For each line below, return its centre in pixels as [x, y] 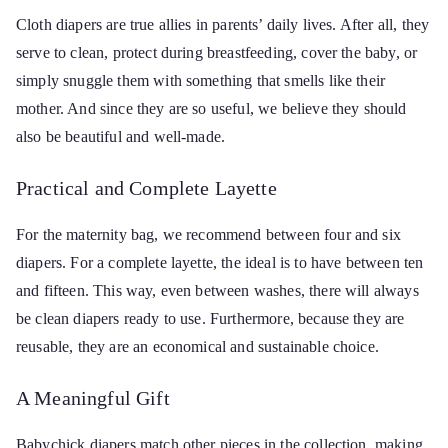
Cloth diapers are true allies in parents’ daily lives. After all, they [223, 24]
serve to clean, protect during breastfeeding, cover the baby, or [217, 52]
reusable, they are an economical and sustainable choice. [197, 346]
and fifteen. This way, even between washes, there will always [217, 290]
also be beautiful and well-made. [121, 136]
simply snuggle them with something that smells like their [201, 80]
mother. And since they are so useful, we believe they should [211, 108]
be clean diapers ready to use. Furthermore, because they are [210, 318]
